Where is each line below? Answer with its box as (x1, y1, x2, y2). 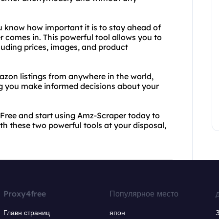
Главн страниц (3, 208, 50, 217)
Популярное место (109, 189, 178, 198)
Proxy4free (3, 189, 46, 198)
